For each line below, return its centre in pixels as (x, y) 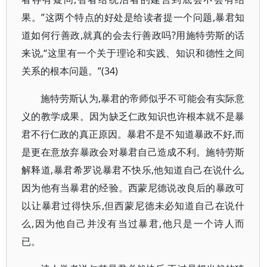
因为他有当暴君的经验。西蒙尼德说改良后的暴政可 (133, 188)
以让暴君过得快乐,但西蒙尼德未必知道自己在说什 (133, 206)
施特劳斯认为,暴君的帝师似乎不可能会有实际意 (143, 98)
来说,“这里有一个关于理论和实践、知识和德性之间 (133, 53)
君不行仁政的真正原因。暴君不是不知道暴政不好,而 (133, 134)
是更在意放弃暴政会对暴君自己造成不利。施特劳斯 (133, 152)
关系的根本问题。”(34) (70, 71)
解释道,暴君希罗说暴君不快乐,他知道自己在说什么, (133, 170)
